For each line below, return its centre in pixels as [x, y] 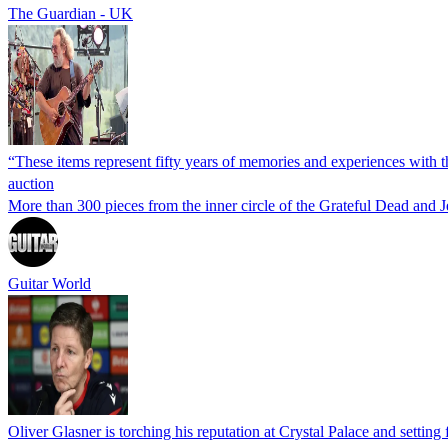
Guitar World [49, 283]
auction [31, 183]
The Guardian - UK [70, 13]
